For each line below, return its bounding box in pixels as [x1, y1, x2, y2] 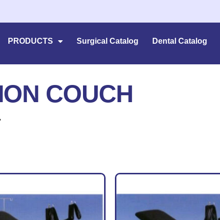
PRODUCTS [8, 37, 54, 45]
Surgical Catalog [77, 37, 139, 45]
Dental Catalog [152, 37, 208, 45]
